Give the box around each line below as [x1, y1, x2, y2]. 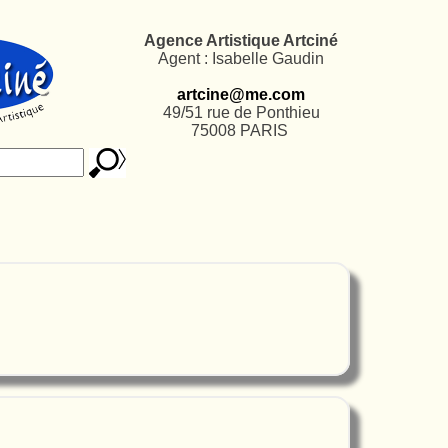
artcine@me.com [177, 86, 305, 103]
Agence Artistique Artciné [144, 32, 338, 49]
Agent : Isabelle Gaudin [158, 50, 324, 67]
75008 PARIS [190, 122, 292, 139]
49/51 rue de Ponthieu [162, 104, 320, 121]
